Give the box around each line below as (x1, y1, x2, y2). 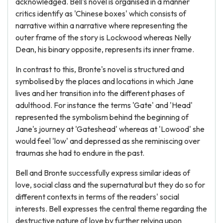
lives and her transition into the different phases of (15, 88, 185, 98)
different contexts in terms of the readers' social (15, 192, 179, 202)
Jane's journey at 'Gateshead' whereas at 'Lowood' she (15, 124, 205, 134)
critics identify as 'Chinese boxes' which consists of (15, 8, 186, 18)
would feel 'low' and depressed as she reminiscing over (15, 136, 200, 146)
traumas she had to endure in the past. (15, 148, 144, 158)
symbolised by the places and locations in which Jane (15, 76, 194, 86)
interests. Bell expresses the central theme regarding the (15, 204, 207, 214)
